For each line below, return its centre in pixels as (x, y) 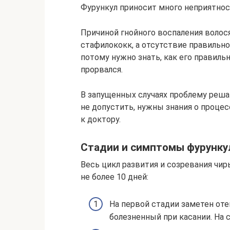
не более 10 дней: (114, 177)
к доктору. (101, 119)
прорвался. (102, 69)
